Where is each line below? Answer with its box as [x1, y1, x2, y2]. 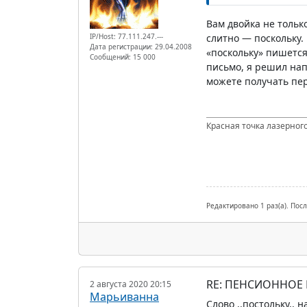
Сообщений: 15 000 [90, 51, 156, 62]
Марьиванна [90, 288, 159, 304]
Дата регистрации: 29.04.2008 [90, 41, 192, 51]
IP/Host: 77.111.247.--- [90, 31, 163, 41]
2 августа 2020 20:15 [90, 278, 171, 290]
